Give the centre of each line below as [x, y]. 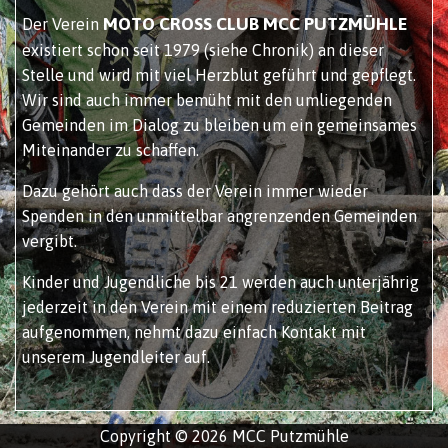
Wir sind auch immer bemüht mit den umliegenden [207, 99]
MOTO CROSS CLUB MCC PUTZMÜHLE [255, 23]
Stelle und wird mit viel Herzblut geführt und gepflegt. [219, 74]
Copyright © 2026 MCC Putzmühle [224, 436]
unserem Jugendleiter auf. [116, 356]
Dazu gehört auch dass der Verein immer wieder [195, 190]
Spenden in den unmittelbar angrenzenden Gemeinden [219, 215]
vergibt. [49, 240]
